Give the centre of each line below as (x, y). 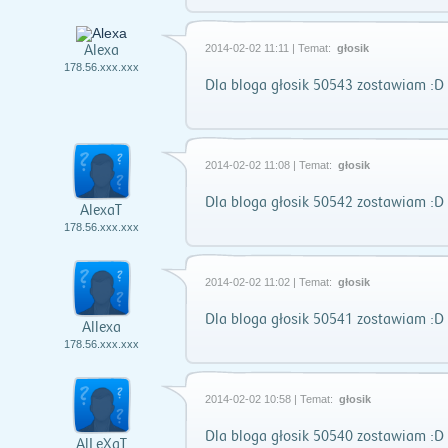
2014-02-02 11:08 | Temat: (270, 165)
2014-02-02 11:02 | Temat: (270, 282)
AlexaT (101, 211)
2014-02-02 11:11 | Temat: (269, 48)
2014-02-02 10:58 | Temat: (270, 399)
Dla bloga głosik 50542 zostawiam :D (324, 202)
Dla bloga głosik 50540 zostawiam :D (324, 436)
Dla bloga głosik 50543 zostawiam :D (324, 85)
